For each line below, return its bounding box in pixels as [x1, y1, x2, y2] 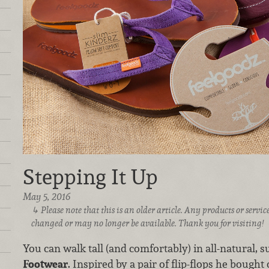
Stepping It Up [22, 163, 158, 191]
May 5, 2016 [22, 190, 70, 204]
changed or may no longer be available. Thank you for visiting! [31, 217, 264, 229]
